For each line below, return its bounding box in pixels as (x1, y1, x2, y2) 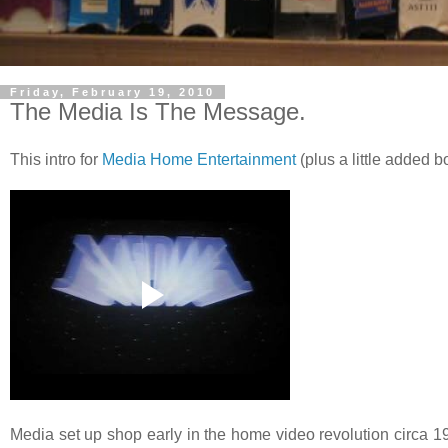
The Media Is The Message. (10, 98, 306, 126)
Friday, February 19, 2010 (10, 86, 215, 99)
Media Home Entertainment (102, 151, 296, 169)
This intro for (10, 151, 102, 169)
